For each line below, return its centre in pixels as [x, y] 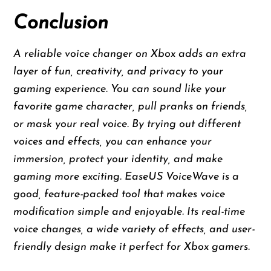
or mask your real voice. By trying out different [127, 125]
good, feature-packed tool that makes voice [119, 195]
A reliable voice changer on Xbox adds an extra [130, 54]
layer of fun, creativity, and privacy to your [119, 72]
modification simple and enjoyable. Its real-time [129, 212]
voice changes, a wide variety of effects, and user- [134, 230]
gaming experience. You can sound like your [120, 90]
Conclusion [61, 24]
